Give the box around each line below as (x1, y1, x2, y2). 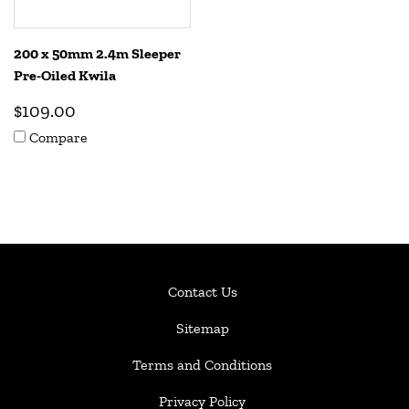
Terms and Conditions (132, 356, 272, 373)
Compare (29, 129, 88, 146)
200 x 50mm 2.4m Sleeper (14, 45, 181, 62)
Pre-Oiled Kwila (14, 67, 116, 84)
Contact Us (167, 283, 237, 300)
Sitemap (175, 320, 229, 337)
